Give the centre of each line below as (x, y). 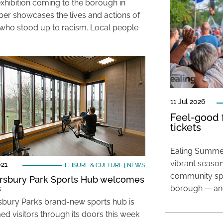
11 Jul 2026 (187, 102)
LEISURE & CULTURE (93, 165)
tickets (185, 127)
